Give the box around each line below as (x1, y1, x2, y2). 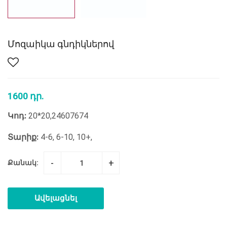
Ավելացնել (34, 194, 77, 203)
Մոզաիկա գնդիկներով (8, 39, 114, 50)
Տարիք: (8, 132, 39, 142)
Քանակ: (8, 159, 39, 167)
